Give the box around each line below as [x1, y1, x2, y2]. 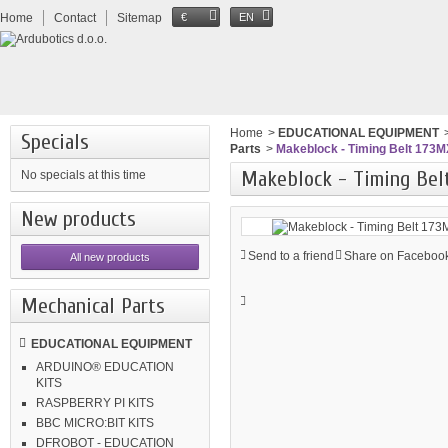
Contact [54, 11, 96, 25]
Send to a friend [247, 248, 334, 263]
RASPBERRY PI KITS [36, 396, 154, 410]
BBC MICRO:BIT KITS [36, 416, 154, 430]
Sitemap [117, 11, 162, 25]
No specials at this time [21, 168, 146, 182]
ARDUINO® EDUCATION [36, 360, 174, 374]
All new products [70, 251, 150, 263]
